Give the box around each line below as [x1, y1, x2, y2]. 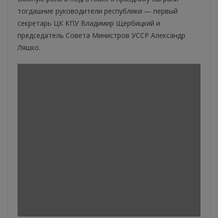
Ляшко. [18, 43, 40, 53]
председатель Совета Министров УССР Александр [18, 31, 185, 40]
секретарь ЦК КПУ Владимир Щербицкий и [18, 18, 160, 28]
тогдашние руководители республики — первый [18, 6, 178, 16]
